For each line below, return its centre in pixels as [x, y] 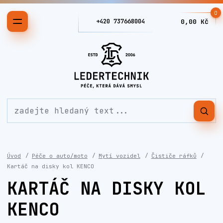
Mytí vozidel [119, 156]
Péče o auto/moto [59, 156]
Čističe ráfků [174, 156]
